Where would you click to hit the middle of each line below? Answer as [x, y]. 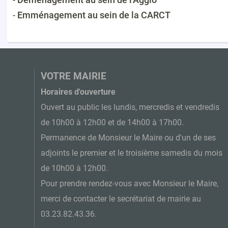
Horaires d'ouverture [78, 92]
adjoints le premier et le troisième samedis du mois [132, 153]
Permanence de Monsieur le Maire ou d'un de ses [129, 138]
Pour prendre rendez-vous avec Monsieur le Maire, [130, 184]
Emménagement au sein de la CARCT [94, 15]
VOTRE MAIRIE [74, 77]
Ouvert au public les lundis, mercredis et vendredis [130, 108]
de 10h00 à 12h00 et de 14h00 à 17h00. [112, 123]
